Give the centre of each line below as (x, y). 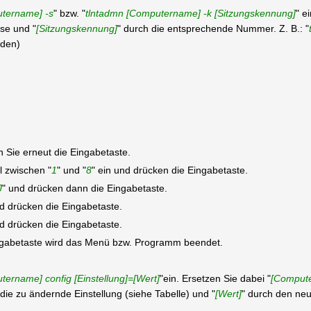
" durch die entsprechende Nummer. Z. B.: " (213, 28)
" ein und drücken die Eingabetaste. (169, 170)
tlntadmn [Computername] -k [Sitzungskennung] (190, 13)
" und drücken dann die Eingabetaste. (84, 188)
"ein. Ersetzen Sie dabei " (215, 278)
